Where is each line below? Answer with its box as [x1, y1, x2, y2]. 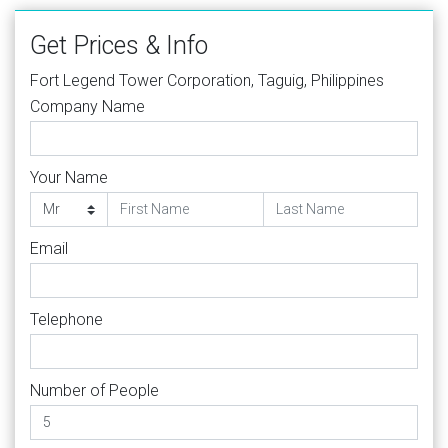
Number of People [30, 380, 159, 400]
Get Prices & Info [30, 30, 208, 60]
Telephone [30, 309, 103, 329]
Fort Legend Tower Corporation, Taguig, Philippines [30, 70, 384, 90]
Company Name [30, 96, 145, 116]
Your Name [30, 167, 108, 187]
